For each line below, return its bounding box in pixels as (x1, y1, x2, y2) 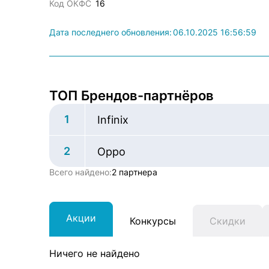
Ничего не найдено (49, 247, 140, 259)
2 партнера (112, 167, 157, 177)
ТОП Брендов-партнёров (49, 88, 214, 103)
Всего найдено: (49, 167, 112, 177)
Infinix (97, 113, 128, 126)
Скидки (210, 214, 246, 227)
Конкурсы (130, 214, 176, 227)
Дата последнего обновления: (49, 27, 172, 37)
